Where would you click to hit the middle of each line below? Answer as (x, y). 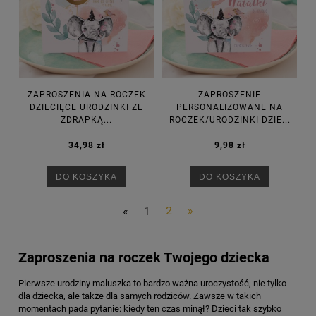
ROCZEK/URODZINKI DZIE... (230, 120)
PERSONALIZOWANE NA (230, 108)
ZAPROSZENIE (230, 95)
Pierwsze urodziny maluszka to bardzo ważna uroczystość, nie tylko (152, 283)
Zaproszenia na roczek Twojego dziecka (144, 257)
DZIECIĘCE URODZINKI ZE (86, 108)
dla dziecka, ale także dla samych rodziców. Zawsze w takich (140, 296)
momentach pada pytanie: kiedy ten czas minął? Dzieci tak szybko (150, 308)
